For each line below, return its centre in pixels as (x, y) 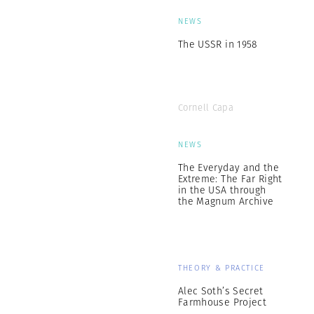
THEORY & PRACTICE (222, 268)
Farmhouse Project (222, 302)
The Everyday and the (228, 168)
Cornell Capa (206, 108)
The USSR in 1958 (218, 44)
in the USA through (222, 190)
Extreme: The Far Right (230, 179)
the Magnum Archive (226, 201)
